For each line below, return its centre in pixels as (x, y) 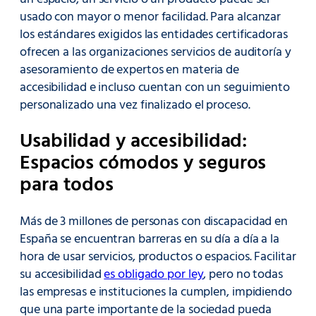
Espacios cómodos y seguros (143, 163)
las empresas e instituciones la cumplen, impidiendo (156, 293)
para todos (67, 185)
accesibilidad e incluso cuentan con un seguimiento (155, 87)
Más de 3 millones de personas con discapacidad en (154, 222)
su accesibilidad (62, 275)
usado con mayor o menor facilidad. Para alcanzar (151, 17)
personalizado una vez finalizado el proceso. (138, 105)
